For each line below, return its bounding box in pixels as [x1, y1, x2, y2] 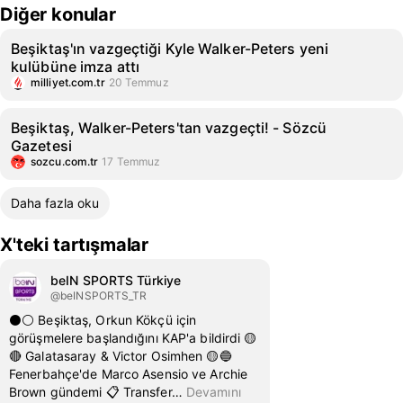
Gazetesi [11, 137, 72, 155]
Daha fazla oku [11, 195, 99, 210]
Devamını [185, 384, 241, 399]
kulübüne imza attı [11, 58, 140, 76]
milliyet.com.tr [31, 76, 105, 89]
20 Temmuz [108, 76, 169, 89]
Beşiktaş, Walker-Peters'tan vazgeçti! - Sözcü [11, 119, 327, 137]
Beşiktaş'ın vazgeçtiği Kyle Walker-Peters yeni [11, 40, 329, 58]
